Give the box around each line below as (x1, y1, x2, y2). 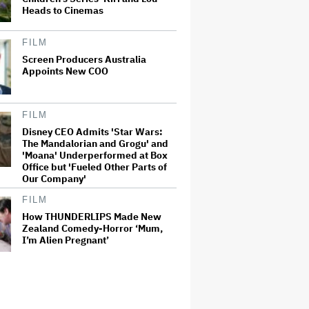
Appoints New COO (22, 65, 108, 77)
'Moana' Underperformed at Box (22, 149, 168, 161)
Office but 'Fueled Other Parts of (22, 161, 167, 173)
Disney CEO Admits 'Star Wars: (22, 126, 163, 138)
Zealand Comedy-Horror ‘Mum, (22, 222, 163, 235)
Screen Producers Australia (22, 53, 146, 66)
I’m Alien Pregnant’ (22, 234, 109, 246)
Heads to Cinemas (22, 4, 103, 17)
